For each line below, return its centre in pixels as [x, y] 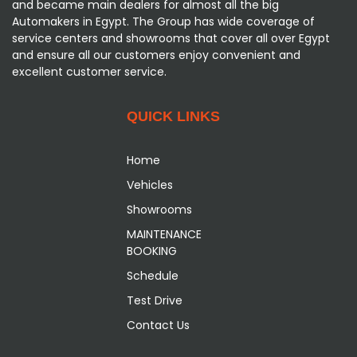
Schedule [152, 275]
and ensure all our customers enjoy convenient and [156, 55]
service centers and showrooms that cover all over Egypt [171, 38]
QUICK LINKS [173, 116]
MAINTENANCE [164, 234]
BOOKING [151, 251]
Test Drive [154, 300]
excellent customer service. [89, 71]
